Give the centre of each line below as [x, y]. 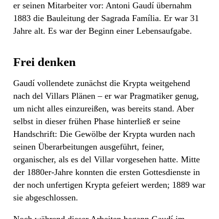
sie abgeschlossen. [46, 197]
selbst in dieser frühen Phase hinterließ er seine [97, 121]
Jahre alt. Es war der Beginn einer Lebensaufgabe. [103, 31]
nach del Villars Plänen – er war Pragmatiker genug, [106, 96]
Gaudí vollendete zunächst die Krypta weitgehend [102, 83]
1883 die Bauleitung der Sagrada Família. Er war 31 [106, 18]
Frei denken [44, 62]
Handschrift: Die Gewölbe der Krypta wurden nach [104, 134]
